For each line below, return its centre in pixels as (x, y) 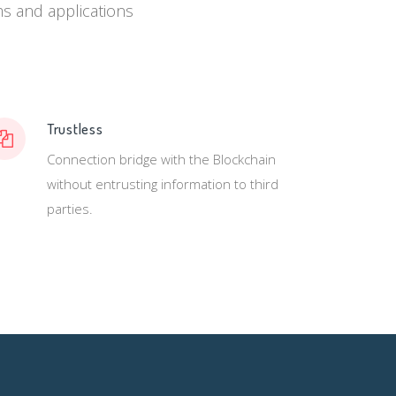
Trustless (75, 129)
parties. (69, 209)
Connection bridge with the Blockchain (161, 159)
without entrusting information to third (162, 184)
